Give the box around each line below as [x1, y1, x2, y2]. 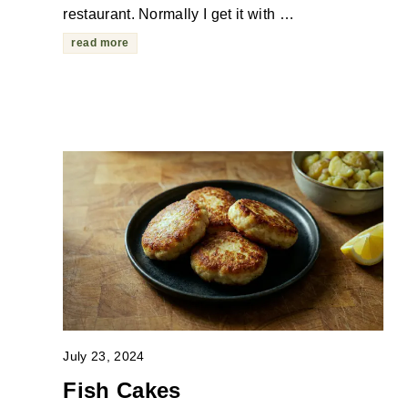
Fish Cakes [63, 377, 181, 403]
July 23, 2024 [63, 348, 145, 363]
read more [71, 36, 129, 50]
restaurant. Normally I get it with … [63, 6, 294, 23]
